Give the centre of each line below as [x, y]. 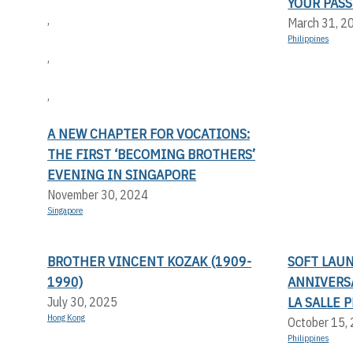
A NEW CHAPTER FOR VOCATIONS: [149, 133]
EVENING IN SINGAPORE [122, 174]
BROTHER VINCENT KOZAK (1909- [149, 261]
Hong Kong [66, 317]
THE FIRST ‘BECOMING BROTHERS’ [151, 154]
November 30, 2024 [98, 194]
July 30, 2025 [82, 301]
